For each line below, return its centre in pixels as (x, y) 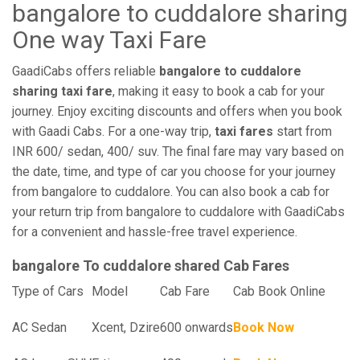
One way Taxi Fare (109, 40)
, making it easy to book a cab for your (219, 91)
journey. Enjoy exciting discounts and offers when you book (177, 111)
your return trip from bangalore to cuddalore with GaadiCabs (178, 212)
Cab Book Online (279, 291)
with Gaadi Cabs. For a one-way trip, (113, 131)
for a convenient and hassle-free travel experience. (155, 232)
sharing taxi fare (62, 91)
